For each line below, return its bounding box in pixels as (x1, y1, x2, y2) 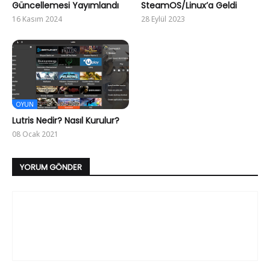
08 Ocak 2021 (12, 129, 58, 140)
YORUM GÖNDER (20, 161, 82, 173)
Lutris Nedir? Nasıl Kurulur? (12, 115, 119, 127)
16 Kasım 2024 (12, 14, 62, 25)
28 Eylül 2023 (141, 14, 185, 25)
